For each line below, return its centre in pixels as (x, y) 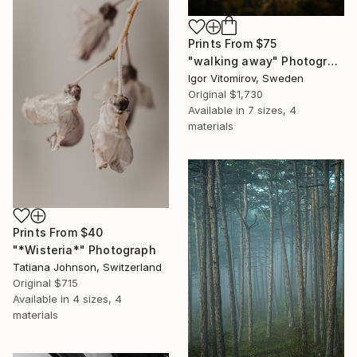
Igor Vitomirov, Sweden (246, 78)
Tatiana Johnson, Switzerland (87, 267)
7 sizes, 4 (272, 110)
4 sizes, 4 (97, 299)
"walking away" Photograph (332, 61)
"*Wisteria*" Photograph (84, 250)
